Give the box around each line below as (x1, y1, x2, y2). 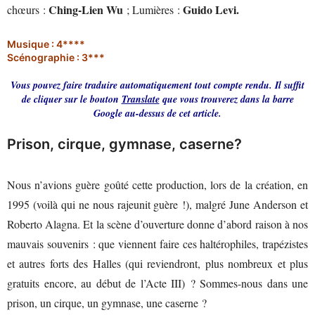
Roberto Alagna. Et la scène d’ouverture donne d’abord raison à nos (7, 216, 308, 231)
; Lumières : (127, 1, 180, 17)
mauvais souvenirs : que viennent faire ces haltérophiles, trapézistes (7, 236, 308, 251)
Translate (121, 91, 160, 106)
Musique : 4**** (7, 37, 85, 50)
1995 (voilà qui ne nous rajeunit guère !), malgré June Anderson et (7, 196, 308, 212)
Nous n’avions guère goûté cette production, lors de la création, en (7, 176, 308, 192)
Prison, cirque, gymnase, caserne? (7, 135, 242, 153)
